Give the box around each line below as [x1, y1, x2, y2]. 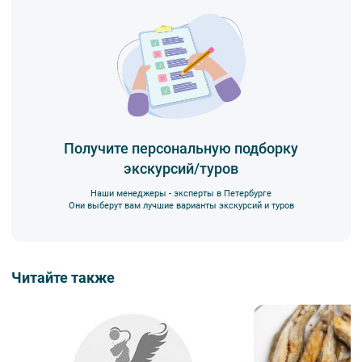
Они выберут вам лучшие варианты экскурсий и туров [68, 200, 294, 212]
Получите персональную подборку [64, 140, 298, 158]
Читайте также [11, 269, 115, 287]
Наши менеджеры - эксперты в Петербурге [90, 188, 271, 200]
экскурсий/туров [124, 160, 238, 178]
